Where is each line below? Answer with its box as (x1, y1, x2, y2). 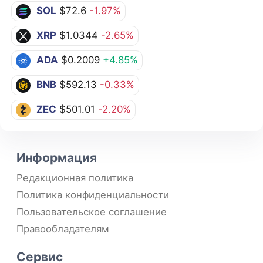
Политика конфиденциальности (16, 189, 169, 201)
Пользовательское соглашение (16, 206, 167, 218)
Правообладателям (16, 223, 109, 235)
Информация (16, 150, 97, 166)
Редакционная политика (16, 172, 133, 184)
